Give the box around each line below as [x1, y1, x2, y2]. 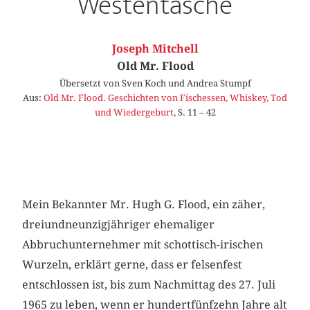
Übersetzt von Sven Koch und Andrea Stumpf [59, 77, 251, 89]
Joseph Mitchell [111, 42, 199, 56]
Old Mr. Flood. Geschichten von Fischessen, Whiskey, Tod [44, 92, 287, 104]
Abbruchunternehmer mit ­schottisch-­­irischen [22, 237, 264, 251]
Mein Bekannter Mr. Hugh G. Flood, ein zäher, [22, 197, 266, 211]
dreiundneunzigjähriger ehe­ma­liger [22, 217, 215, 231]
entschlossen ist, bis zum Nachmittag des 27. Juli [22, 277, 276, 291]
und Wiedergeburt [94, 107, 174, 118]
